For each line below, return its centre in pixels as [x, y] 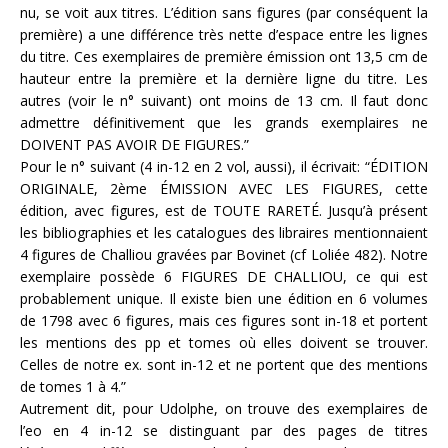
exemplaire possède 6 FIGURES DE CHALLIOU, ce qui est [224, 276]
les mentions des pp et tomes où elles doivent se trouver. [224, 342]
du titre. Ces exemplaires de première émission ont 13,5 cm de [224, 56]
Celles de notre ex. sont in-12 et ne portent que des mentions [224, 364]
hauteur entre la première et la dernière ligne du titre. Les [224, 78]
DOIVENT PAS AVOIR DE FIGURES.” [134, 144]
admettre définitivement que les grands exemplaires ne [224, 122]
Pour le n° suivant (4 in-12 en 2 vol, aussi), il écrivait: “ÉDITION [224, 166]
